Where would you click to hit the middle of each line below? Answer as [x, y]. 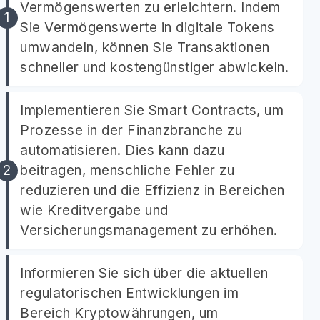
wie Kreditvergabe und [94, 210]
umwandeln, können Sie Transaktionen [145, 47]
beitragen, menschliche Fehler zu [127, 170]
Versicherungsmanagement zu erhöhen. [149, 230]
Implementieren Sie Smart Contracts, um [152, 110]
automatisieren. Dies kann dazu [122, 150]
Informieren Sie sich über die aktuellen [144, 273]
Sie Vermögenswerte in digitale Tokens [147, 27]
